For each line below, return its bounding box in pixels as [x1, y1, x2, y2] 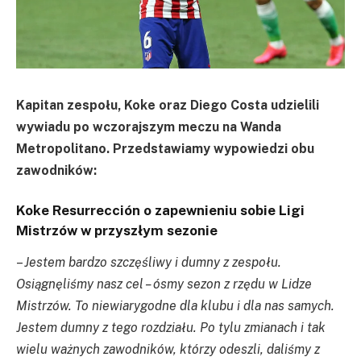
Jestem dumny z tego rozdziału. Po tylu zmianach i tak [16, 319, 326, 335]
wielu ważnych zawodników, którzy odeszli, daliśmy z [16, 341, 320, 357]
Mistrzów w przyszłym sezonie [16, 222, 218, 239]
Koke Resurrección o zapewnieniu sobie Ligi [16, 202, 305, 219]
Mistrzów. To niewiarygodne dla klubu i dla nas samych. [16, 297, 334, 313]
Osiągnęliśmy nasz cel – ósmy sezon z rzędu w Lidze [16, 276, 312, 292]
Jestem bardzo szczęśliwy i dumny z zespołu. [24, 254, 281, 270]
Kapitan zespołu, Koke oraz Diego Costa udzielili [16, 97, 319, 113]
